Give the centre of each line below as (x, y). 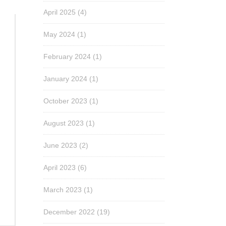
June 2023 (60, 145)
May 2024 (59, 34)
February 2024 (67, 56)
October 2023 (65, 101)
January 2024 (65, 79)
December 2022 (69, 212)
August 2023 (64, 123)
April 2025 (60, 12)
